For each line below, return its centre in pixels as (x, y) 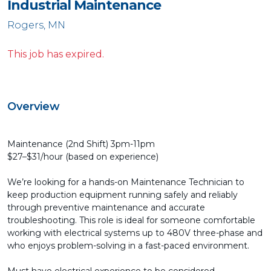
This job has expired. (56, 54)
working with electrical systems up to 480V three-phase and (135, 233)
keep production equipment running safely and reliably (122, 195)
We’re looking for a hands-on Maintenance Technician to (126, 182)
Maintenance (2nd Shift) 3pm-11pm (81, 144)
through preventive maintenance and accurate (106, 207)
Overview (34, 106)
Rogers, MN (36, 25)
